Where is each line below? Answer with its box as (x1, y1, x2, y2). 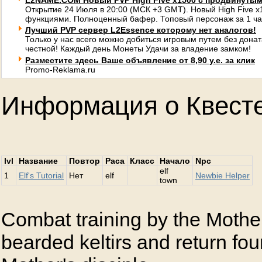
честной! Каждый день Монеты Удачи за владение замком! (25, 44, 251, 53)
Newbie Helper (195, 171, 250, 181)
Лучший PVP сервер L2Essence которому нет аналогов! (25, 25, 256, 35)
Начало (160, 156, 190, 166)
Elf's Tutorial (19, 171, 64, 181)
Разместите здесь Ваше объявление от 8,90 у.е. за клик (25, 56, 255, 65)
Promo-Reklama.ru (25, 65, 95, 74)
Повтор (69, 156, 100, 166)
